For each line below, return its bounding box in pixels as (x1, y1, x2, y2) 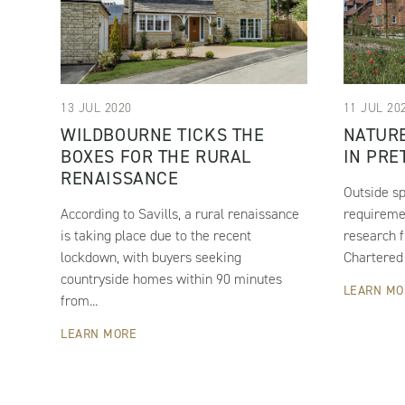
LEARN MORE (61, 325, 137, 344)
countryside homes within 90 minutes (61, 269, 283, 289)
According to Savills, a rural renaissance (61, 204, 300, 224)
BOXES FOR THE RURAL (61, 145, 251, 169)
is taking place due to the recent (61, 226, 252, 246)
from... (61, 291, 99, 311)
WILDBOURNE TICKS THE (61, 123, 265, 147)
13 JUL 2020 (61, 99, 132, 118)
